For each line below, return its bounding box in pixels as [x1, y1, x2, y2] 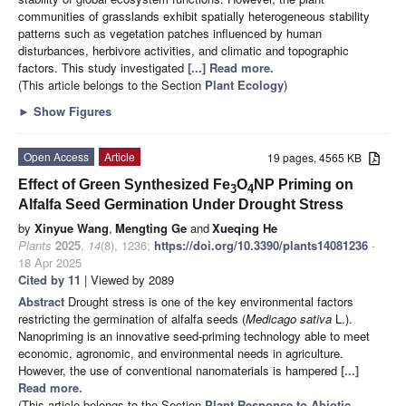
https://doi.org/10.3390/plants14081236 [154, 236, 368, 254]
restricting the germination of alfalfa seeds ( [18, 309, 246, 327]
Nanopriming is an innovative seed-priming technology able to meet [18, 326, 370, 344]
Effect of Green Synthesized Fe [18, 176, 230, 192]
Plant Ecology [205, 75, 284, 93]
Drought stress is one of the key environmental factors [68, 292, 353, 310]
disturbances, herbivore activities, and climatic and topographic [18, 41, 349, 59]
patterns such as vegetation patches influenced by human [18, 24, 322, 42]
